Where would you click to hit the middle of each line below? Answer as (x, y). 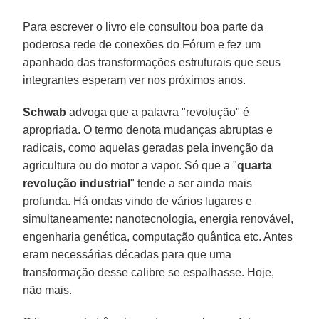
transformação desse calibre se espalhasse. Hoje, (149, 272)
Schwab (45, 112)
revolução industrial (77, 183)
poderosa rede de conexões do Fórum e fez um (142, 44)
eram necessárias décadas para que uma (127, 254)
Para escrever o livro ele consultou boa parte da (143, 26)
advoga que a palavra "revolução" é (158, 112)
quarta (255, 165)
